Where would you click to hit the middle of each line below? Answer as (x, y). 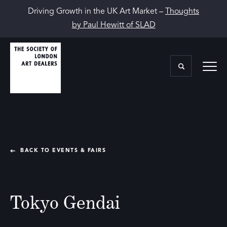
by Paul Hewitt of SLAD (113, 25)
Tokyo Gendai (65, 202)
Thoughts (182, 12)
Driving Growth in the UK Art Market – (97, 12)
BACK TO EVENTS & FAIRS (63, 151)
